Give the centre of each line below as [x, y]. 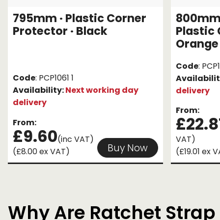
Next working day [102, 90]
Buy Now [128, 148]
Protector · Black [60, 31]
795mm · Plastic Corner [80, 18]
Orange [197, 44]
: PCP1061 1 [55, 78]
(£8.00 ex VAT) [41, 152]
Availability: [39, 90]
